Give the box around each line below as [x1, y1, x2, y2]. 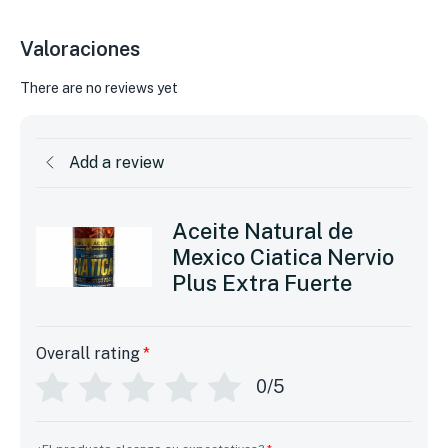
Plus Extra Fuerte [171, 269, 352, 296]
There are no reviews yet [20, 79, 178, 96]
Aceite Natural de [171, 217, 353, 244]
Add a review [69, 152, 164, 172]
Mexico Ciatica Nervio [171, 243, 394, 270]
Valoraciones [20, 37, 140, 62]
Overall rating [36, 343, 140, 363]
